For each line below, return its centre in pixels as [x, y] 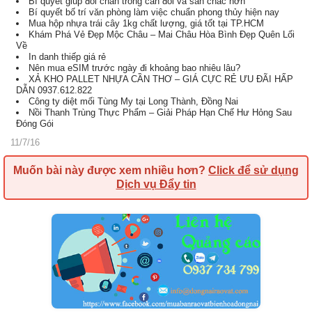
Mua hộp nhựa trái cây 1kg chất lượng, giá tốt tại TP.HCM [146, 23]
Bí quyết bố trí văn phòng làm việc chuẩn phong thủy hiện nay [154, 12]
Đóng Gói [35, 124]
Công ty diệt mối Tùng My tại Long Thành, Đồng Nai [133, 101]
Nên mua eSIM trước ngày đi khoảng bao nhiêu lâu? [134, 68]
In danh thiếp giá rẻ [67, 57]
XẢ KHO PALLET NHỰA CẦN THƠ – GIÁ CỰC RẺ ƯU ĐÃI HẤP [161, 79]
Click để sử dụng [253, 170]
